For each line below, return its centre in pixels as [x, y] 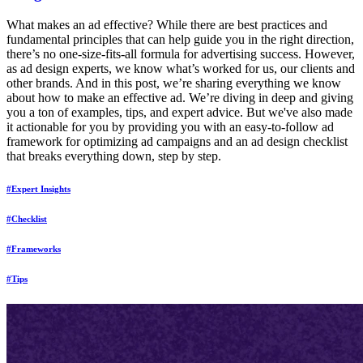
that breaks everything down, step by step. [114, 156]
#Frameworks [34, 248]
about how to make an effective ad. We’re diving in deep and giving [180, 98]
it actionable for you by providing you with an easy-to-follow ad [170, 127]
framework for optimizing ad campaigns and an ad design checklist [177, 142]
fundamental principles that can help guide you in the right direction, [180, 40]
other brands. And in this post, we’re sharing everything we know [174, 83]
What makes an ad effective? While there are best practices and [167, 25]
